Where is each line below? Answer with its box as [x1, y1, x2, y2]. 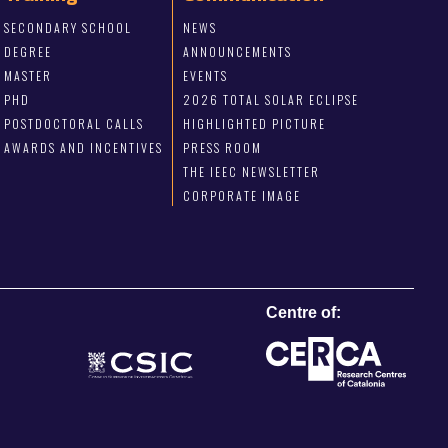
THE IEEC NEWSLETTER [182, 163, 320, 181]
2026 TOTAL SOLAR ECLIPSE [182, 91, 359, 109]
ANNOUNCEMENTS [182, 43, 292, 61]
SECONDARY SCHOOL [4, 19, 133, 37]
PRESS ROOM [182, 139, 262, 157]
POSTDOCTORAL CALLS [4, 115, 145, 133]
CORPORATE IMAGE [182, 187, 301, 205]
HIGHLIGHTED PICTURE [182, 115, 326, 133]
